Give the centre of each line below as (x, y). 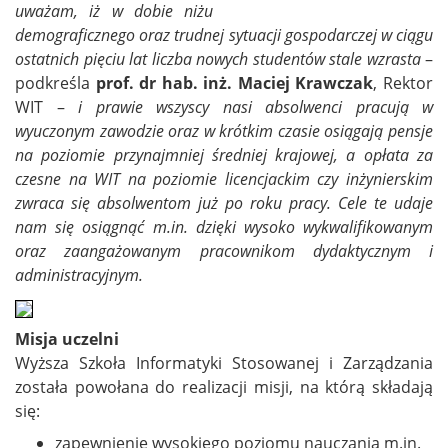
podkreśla (55, 83)
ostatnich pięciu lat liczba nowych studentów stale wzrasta (218, 59)
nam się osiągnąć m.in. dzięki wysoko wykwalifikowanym (224, 227)
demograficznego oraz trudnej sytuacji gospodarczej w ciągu (224, 35)
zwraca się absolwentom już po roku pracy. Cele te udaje (224, 203)
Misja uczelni (67, 339)
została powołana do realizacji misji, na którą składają (224, 387)
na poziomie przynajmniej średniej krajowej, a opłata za (224, 155)
